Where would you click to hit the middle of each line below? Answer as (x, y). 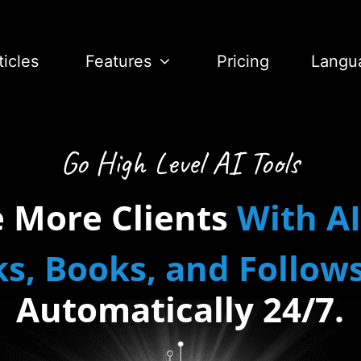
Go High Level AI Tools (180, 162)
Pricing (243, 61)
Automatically (140, 309)
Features (118, 61)
